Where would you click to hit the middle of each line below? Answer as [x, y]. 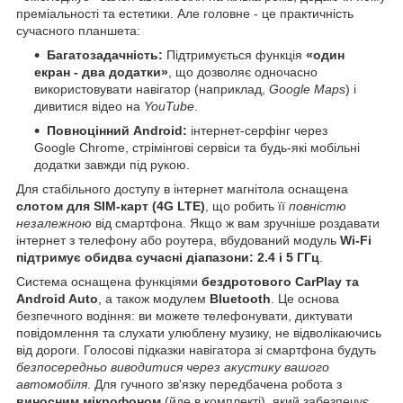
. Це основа [305, 299]
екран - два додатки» [101, 72]
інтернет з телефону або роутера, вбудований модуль [178, 241]
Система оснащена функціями [109, 282]
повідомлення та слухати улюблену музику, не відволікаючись [199, 333]
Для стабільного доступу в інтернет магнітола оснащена [182, 189]
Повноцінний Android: [117, 131]
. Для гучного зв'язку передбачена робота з [215, 385]
